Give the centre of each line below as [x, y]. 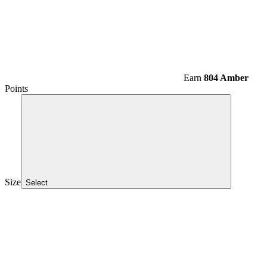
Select [37, 183]
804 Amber [226, 78]
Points [16, 89]
